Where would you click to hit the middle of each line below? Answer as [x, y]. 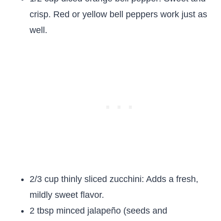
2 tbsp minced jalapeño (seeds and [98, 211]
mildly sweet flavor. [67, 195]
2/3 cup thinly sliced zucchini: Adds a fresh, [114, 179]
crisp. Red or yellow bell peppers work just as [118, 14]
